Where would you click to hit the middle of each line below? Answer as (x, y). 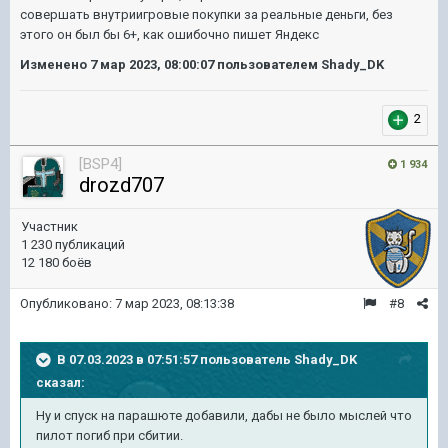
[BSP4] (100, 163)
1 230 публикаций (73, 244)
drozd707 (121, 184)
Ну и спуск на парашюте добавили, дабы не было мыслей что (224, 415)
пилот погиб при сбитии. (109, 435)
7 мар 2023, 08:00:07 (152, 64)
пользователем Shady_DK (299, 64)
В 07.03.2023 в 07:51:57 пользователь (175, 359)
